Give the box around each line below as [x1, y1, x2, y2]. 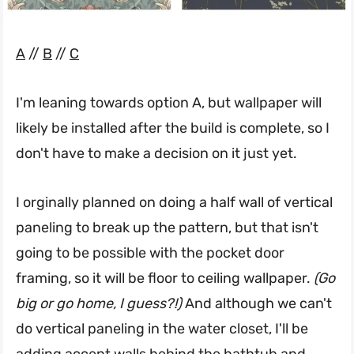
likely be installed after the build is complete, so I [16, 119, 330, 137]
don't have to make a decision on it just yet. [16, 144, 297, 162]
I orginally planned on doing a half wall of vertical [16, 193, 333, 211]
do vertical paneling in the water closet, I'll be [16, 319, 308, 337]
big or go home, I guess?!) [16, 294, 182, 312]
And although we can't [182, 294, 332, 312]
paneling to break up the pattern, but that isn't [16, 218, 318, 236]
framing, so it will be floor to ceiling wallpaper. [16, 269, 314, 287]
